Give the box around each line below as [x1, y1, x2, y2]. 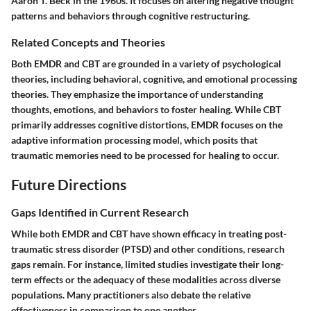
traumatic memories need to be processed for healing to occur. [11, 149, 279, 162]
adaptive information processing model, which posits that [11, 134, 258, 146]
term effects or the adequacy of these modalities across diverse [11, 274, 280, 286]
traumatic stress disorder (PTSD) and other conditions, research [11, 243, 285, 255]
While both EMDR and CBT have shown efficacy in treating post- [11, 228, 287, 240]
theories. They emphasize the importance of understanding [11, 88, 263, 101]
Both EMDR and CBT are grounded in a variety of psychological [11, 58, 281, 70]
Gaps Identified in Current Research [11, 205, 189, 219]
